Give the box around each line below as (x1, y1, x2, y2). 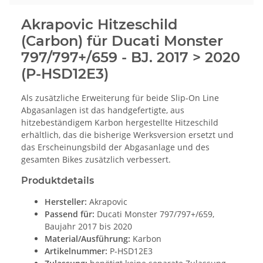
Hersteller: (45, 196, 87, 208)
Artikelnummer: (45, 245, 107, 257)
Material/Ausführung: (45, 233, 130, 245)
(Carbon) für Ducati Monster (21, 32, 223, 50)
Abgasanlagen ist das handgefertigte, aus (21, 104, 184, 116)
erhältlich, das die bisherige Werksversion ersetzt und (21, 129, 234, 141)
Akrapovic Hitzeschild (21, 16, 177, 33)
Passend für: (45, 208, 95, 220)
